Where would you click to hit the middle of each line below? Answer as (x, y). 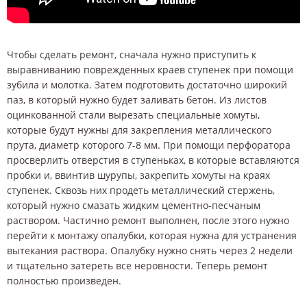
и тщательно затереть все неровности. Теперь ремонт (137, 266)
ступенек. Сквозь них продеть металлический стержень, (141, 191)
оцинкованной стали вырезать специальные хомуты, (133, 115)
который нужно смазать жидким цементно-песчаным (134, 206)
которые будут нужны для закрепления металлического (139, 130)
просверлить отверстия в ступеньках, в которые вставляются (153, 160)
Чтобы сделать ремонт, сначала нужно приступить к (132, 55)
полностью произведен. (64, 281)
